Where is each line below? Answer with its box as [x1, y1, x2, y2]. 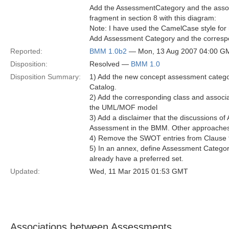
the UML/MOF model [89, 103, 157, 111]
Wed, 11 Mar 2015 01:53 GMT [89, 167, 188, 175]
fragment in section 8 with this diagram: [89, 14, 216, 22]
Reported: [10, 47, 42, 55]
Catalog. [89, 83, 117, 91]
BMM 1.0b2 [89, 47, 127, 55]
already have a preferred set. [89, 154, 184, 163]
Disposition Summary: [10, 73, 81, 81]
